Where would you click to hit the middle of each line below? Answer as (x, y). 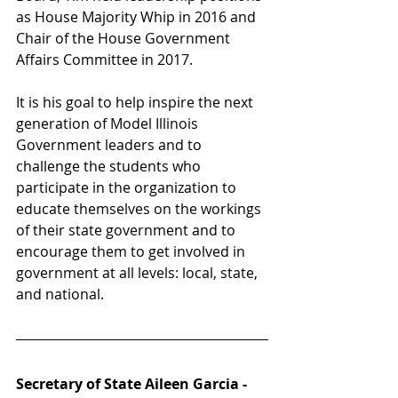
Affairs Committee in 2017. (106, 59)
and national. (62, 294)
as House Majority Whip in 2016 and (138, 16)
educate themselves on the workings (140, 208)
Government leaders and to (111, 144)
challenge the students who (110, 166)
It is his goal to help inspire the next (136, 102)
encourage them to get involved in (132, 251)
